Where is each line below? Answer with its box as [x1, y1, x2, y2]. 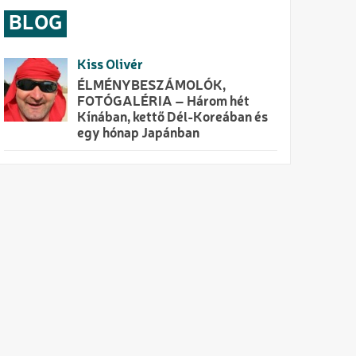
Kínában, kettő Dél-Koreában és [77, 111, 269, 125]
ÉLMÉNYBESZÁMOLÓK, [77, 79, 226, 93]
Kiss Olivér [77, 59, 144, 72]
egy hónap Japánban [77, 127, 200, 141]
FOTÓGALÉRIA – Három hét [77, 95, 250, 109]
